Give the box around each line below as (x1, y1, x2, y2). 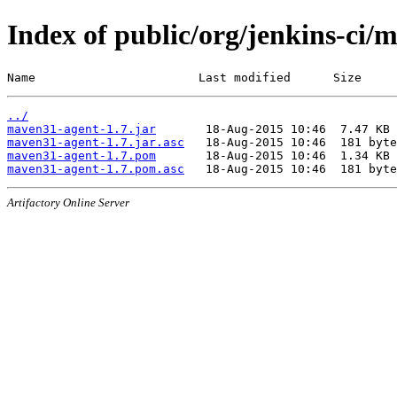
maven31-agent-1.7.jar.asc (7, 135, 184, 149)
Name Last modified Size (7, 70, 362, 84)
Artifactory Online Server (7, 195, 129, 209)
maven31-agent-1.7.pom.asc (7, 161, 184, 175)
